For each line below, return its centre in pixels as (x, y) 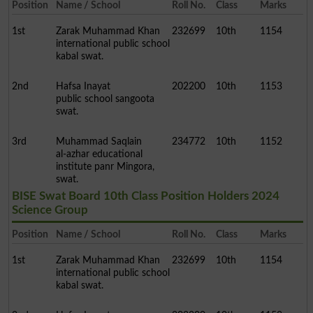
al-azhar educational (99, 154)
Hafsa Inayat (83, 87)
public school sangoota (105, 99)
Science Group (50, 210)
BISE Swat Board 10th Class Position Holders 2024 (145, 196)
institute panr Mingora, (105, 167)
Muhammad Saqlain (99, 142)
